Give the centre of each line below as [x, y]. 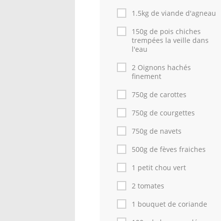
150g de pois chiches [166, 31]
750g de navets [157, 131]
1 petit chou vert [159, 167]
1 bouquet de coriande [169, 204]
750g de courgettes [163, 113]
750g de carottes [159, 94]
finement [147, 76]
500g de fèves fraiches [169, 149]
